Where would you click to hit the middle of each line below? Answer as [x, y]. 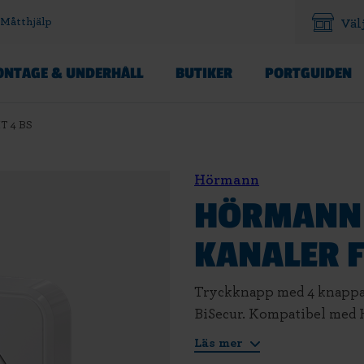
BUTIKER [204, 73]
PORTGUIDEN [308, 73]
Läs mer [220, 343]
